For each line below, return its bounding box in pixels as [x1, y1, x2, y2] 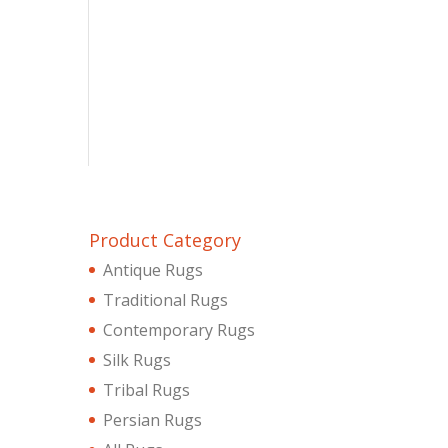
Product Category [89, 227, 242, 252]
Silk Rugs [103, 348, 172, 371]
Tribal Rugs [103, 378, 191, 401]
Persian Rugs [103, 408, 203, 431]
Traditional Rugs [103, 288, 229, 311]
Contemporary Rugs [103, 318, 256, 341]
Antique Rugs [103, 258, 204, 281]
